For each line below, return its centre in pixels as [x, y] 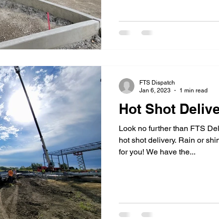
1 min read [194, 90]
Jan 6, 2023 [155, 90]
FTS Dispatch [157, 82]
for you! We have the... [157, 152]
